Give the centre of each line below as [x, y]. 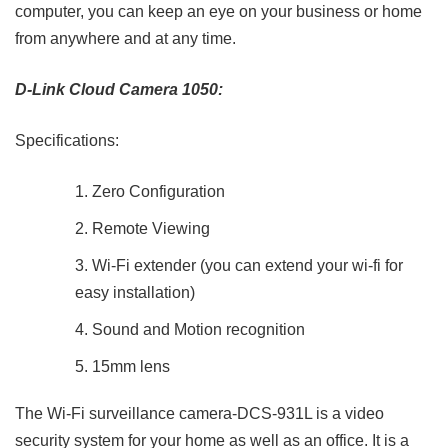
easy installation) [135, 293]
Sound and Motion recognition [198, 330]
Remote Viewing [151, 229]
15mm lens [131, 367]
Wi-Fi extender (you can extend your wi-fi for [247, 266]
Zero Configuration [158, 192]
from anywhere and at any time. [125, 39]
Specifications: [67, 141]
